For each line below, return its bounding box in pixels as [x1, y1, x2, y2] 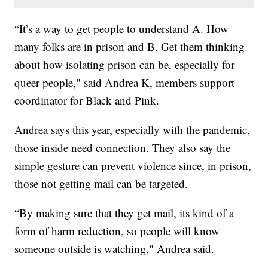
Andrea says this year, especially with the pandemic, [14, 122, 251, 138]
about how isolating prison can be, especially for [14, 57, 235, 72]
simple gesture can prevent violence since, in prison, [14, 158, 252, 173]
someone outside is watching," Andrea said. [14, 241, 215, 257]
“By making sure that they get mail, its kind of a [14, 205, 234, 221]
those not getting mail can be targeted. [14, 176, 188, 191]
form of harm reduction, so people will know [14, 223, 220, 239]
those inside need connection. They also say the [14, 140, 231, 156]
